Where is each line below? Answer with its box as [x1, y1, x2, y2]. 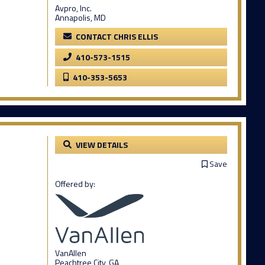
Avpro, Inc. [55, 2, 92, 15]
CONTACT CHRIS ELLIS [76, 30, 158, 43]
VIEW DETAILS [76, 138, 128, 151]
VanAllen [55, 246, 86, 259]
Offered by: [55, 177, 95, 190]
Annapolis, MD [55, 11, 106, 24]
